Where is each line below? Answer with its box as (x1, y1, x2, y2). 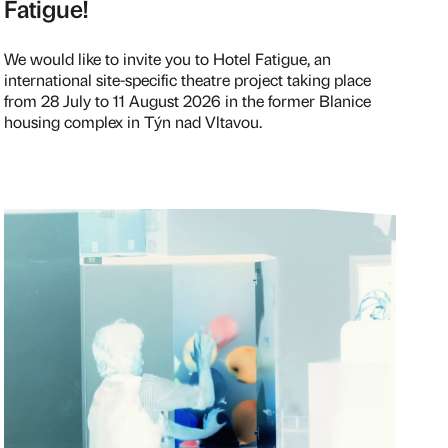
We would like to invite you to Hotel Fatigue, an (4, 48, 331, 69)
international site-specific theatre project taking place (4, 69, 371, 90)
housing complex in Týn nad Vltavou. (4, 111, 262, 132)
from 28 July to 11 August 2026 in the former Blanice (4, 90, 371, 111)
